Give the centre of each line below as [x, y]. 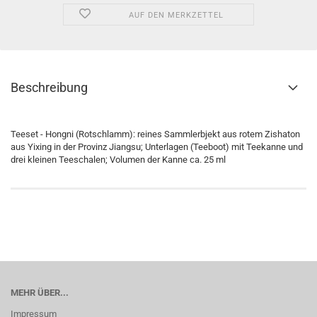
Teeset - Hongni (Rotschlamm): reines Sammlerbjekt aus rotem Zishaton [155, 134]
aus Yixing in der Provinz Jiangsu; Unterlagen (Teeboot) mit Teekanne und [157, 147]
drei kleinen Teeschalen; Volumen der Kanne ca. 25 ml [118, 160]
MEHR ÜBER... [40, 293]
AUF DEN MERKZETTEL [176, 15]
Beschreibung [49, 87]
